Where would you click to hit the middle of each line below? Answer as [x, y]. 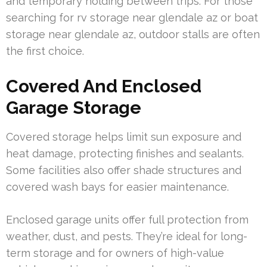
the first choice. [45, 51]
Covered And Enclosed [104, 86]
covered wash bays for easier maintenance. [117, 187]
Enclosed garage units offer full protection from [127, 219]
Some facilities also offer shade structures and [124, 170]
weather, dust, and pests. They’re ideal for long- [127, 236]
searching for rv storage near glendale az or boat [132, 17]
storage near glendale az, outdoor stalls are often [133, 34]
